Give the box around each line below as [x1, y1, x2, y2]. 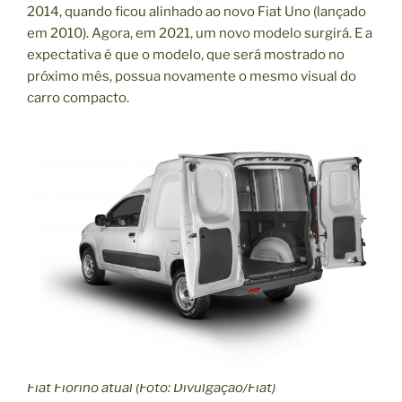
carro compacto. [27, 89, 129, 106]
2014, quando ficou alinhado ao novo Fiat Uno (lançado [27, 3, 366, 20]
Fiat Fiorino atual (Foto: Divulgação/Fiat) [27, 379, 275, 396]
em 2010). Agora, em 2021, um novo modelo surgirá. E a [27, 24, 372, 41]
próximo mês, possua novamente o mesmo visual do [27, 67, 356, 84]
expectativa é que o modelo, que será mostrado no [27, 46, 345, 63]
